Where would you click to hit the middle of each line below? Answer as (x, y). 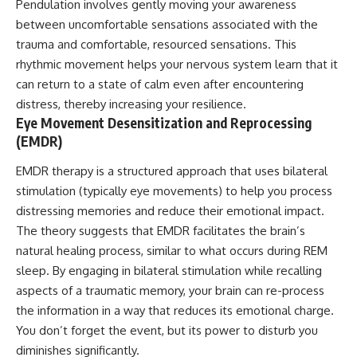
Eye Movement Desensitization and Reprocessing (164, 122)
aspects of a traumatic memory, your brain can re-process (170, 291)
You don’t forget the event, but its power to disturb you (167, 331)
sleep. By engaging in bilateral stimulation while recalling (169, 271)
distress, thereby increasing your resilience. (131, 104)
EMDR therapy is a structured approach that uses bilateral (172, 171)
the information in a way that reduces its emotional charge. (175, 311)
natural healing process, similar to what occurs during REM (172, 251)
